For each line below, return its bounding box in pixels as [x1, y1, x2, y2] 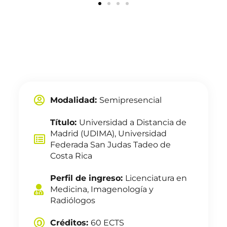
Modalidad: [50, 95, 100, 105]
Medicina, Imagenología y [50, 184, 154, 194]
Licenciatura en [125, 173, 187, 183]
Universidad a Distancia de [79, 118, 187, 127]
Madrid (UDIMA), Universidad [50, 129, 167, 138]
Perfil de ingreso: [50, 173, 126, 183]
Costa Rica [50, 151, 93, 161]
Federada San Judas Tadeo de [50, 140, 171, 149]
